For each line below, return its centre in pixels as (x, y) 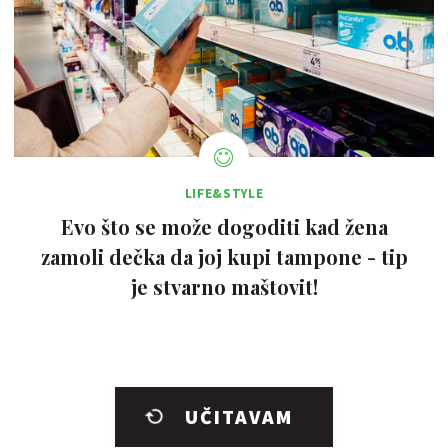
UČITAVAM (239, 417)
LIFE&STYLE (224, 194)
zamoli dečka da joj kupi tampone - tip (224, 257)
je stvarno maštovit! (224, 287)
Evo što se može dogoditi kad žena (224, 227)
